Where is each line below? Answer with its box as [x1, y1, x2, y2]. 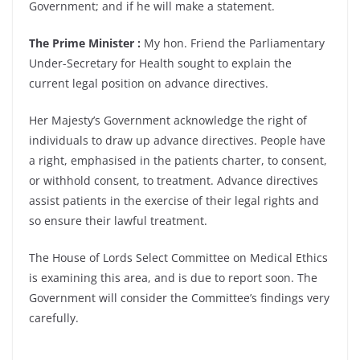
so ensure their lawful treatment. [29, 213, 207, 228]
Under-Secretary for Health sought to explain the [29, 55, 292, 71]
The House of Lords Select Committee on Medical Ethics [29, 250, 328, 265]
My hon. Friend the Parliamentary [141, 35, 325, 51]
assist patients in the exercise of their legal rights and [29, 193, 319, 208]
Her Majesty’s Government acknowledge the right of [29, 112, 307, 128]
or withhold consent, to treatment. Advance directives [29, 173, 318, 188]
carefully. [29, 310, 79, 325]
